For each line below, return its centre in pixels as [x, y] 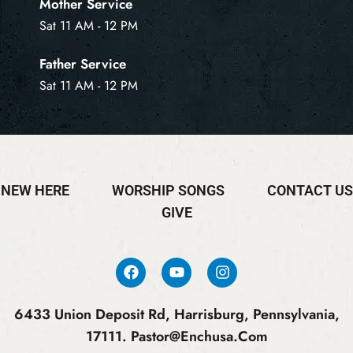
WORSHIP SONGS [168, 191]
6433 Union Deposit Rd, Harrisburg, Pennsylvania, [176, 314]
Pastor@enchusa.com [199, 337]
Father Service [83, 64]
